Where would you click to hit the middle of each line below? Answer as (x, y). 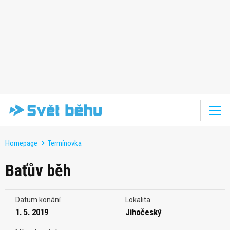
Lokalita (138, 199)
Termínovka (65, 143)
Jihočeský (143, 212)
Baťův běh (38, 170)
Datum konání (38, 199)
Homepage (21, 143)
